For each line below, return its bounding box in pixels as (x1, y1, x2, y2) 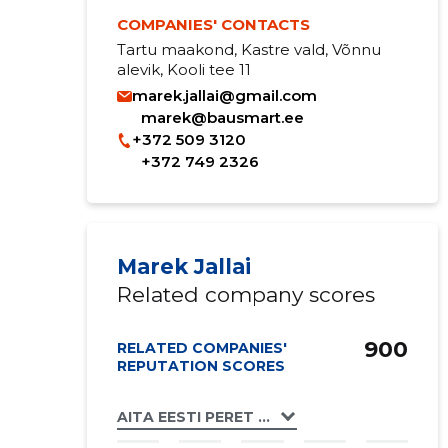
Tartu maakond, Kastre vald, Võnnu (116, 40, 381, 59)
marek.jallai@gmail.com (131, 86, 317, 105)
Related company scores (116, 282, 375, 307)
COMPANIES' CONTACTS (116, 15, 310, 34)
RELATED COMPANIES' (116, 339, 287, 357)
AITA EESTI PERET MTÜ (116, 407, 293, 426)
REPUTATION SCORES (116, 357, 285, 375)
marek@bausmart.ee (140, 108, 304, 127)
